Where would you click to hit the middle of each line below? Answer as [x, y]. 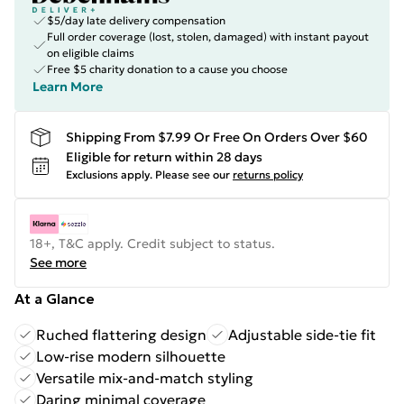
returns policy [268, 174]
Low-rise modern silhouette [131, 356]
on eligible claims [91, 53]
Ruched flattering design [121, 335]
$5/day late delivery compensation [136, 20]
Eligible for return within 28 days [164, 157]
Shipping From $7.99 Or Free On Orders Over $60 [217, 137]
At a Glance [55, 298]
